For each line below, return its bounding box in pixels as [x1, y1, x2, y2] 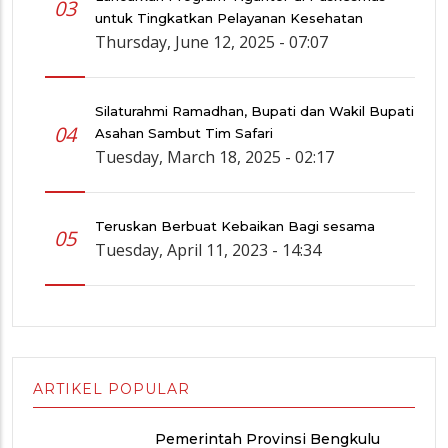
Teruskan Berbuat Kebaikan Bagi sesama [95, 218, 375, 235]
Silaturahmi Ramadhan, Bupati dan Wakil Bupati [95, 103, 414, 120]
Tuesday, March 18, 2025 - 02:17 [95, 146, 334, 169]
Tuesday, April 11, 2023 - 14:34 [95, 239, 321, 262]
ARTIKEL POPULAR [33, 380, 190, 399]
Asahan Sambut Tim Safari [95, 125, 273, 142]
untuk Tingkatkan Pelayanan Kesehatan [95, 10, 363, 27]
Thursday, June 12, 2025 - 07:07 [95, 31, 328, 54]
